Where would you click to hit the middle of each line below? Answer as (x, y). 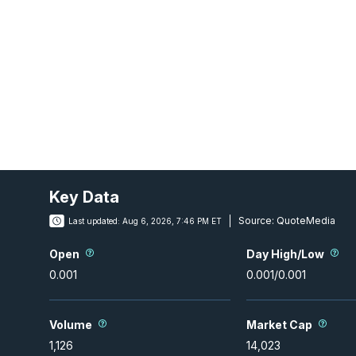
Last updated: (94, 221)
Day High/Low (285, 253)
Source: (256, 221)
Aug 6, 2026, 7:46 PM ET (172, 221)
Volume (71, 324)
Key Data (84, 197)
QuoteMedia (305, 221)
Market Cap (279, 324)
